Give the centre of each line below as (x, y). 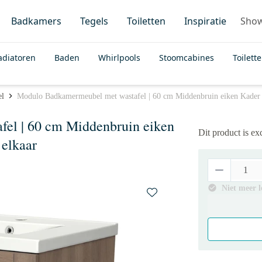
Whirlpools (119, 58)
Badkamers (36, 21)
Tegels (94, 21)
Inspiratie (205, 21)
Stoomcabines (187, 58)
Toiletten (146, 21)
